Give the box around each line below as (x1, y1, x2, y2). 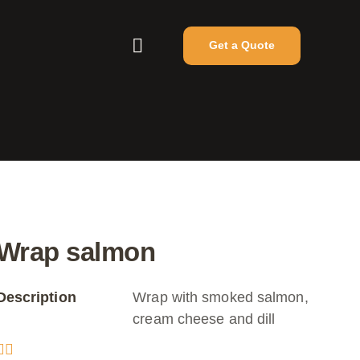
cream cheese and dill (133, 311, 276, 328)
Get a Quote (208, 39, 275, 52)
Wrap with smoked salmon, (133, 289, 309, 306)
